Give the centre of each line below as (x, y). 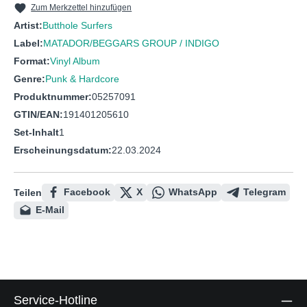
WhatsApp (193, 192)
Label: (28, 44)
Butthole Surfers (77, 26)
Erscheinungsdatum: (63, 150)
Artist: (28, 26)
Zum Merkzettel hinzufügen (82, 8)
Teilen (28, 192)
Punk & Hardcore (82, 79)
